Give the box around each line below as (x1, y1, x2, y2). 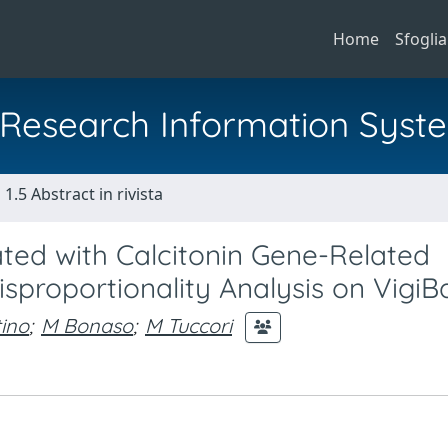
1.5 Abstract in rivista (5, 183, 163, 205)
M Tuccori (145, 312, 232, 338)
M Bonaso (41, 312, 133, 338)
